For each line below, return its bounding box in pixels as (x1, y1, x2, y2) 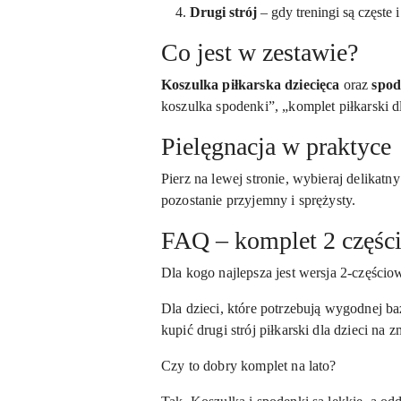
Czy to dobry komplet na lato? (161, 357, 337, 373)
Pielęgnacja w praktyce (161, 132, 391, 160)
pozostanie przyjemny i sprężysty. (161, 192, 356, 208)
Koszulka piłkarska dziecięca (161, 76, 340, 92)
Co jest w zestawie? (161, 38, 358, 66)
